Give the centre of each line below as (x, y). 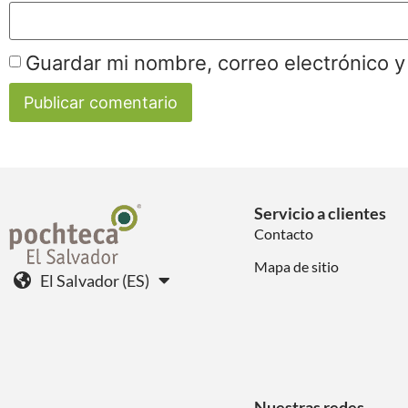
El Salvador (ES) (95, 280)
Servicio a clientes (320, 213)
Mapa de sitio (296, 266)
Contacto (283, 233)
